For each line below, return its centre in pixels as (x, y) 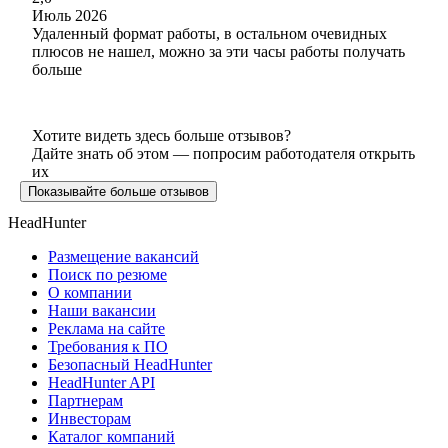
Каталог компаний (111, 436)
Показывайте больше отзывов (118, 191)
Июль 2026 (69, 15)
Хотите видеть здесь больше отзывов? (161, 135)
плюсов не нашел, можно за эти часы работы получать (218, 51)
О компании (90, 292)
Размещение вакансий (123, 256)
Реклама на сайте (106, 328)
